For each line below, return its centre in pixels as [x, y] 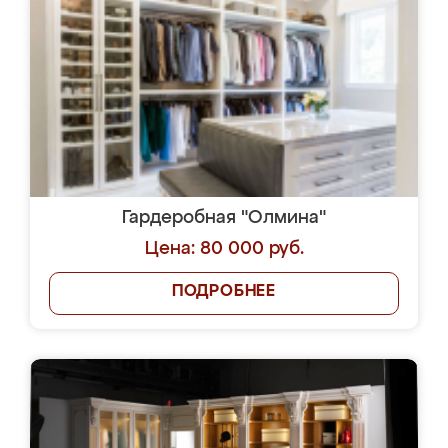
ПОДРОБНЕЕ [224, 292]
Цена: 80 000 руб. [224, 249]
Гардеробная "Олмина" [224, 218]
